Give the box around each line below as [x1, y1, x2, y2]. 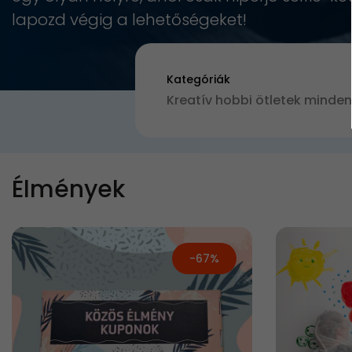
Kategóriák [167, 71, 230, 87]
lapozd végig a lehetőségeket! [12, 9, 247, 31]
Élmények [12, 173, 125, 206]
